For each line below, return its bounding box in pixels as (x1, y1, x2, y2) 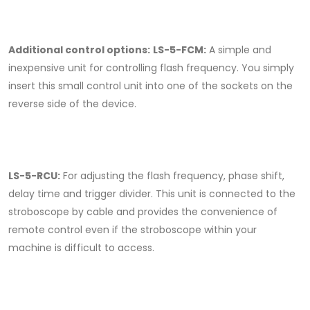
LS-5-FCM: (153, 43, 206, 57)
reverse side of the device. (8, 97, 136, 111)
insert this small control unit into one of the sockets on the (8, 79, 293, 93)
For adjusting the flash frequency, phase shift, (60, 169, 284, 183)
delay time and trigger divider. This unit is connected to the (8, 187, 295, 201)
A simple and (206, 43, 271, 57)
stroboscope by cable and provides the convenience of (8, 205, 277, 219)
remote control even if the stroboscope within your (8, 223, 257, 237)
